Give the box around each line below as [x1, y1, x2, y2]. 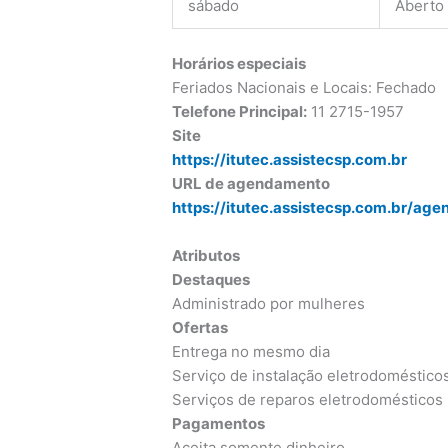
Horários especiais [172, 53, 307, 73]
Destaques [172, 269, 251, 289]
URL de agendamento [172, 173, 331, 193]
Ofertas [172, 317, 229, 337]
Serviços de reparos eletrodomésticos [172, 389, 444, 409]
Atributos [172, 245, 241, 265]
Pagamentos [172, 413, 266, 433]
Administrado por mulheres [172, 293, 366, 313]
